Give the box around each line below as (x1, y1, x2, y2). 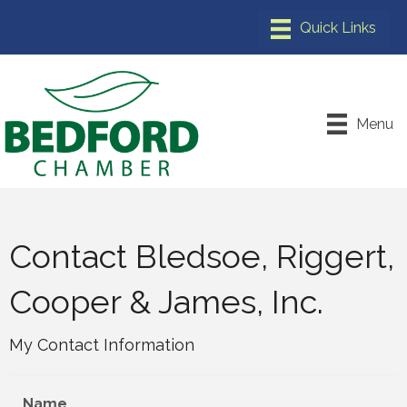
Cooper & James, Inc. (9, 283, 323, 322)
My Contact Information (9, 335, 194, 355)
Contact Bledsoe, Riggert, (9, 237, 394, 276)
